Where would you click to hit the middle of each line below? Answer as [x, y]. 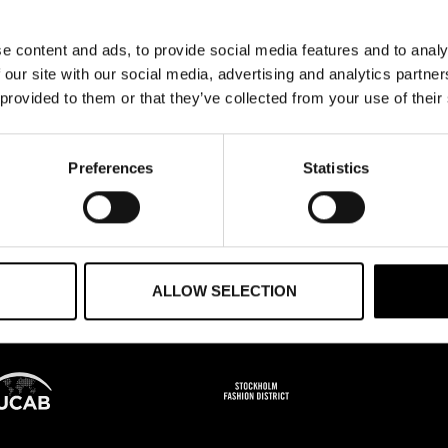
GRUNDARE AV [270, 331]
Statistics [336, 168]
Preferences [111, 168]
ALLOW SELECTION [224, 291]
